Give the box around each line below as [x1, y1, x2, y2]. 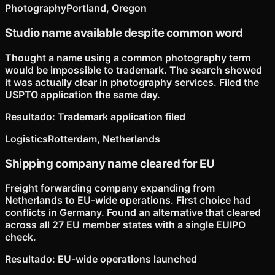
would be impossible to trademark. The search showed [5, 63, 262, 76]
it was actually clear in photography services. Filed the [5, 76, 259, 88]
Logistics [5, 132, 48, 145]
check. [5, 231, 36, 244]
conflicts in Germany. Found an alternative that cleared [5, 206, 261, 219]
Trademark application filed [58, 110, 185, 123]
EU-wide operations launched [58, 253, 197, 266]
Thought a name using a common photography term [5, 51, 250, 64]
